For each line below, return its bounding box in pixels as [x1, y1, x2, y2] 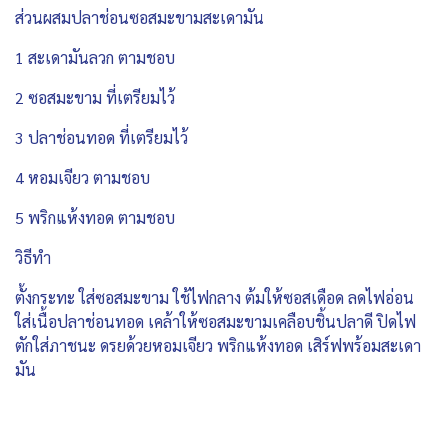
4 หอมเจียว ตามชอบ [15, 167, 150, 189]
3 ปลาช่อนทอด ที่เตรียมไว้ [15, 127, 188, 149]
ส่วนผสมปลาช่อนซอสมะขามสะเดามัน [15, 7, 272, 29]
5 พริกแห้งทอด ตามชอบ [15, 207, 175, 229]
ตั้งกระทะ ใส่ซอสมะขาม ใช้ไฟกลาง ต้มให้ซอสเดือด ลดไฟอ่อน [15, 287, 414, 309]
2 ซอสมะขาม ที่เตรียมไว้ [15, 87, 175, 109]
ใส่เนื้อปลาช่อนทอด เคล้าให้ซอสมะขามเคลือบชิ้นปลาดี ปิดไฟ [15, 311, 416, 333]
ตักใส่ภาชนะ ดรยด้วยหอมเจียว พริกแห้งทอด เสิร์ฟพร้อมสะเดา [15, 335, 421, 357]
